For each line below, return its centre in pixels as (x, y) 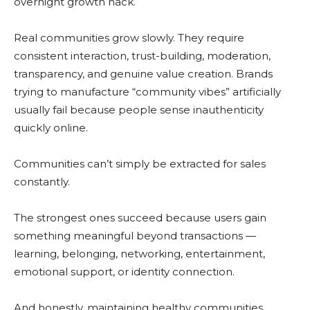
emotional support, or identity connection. (124, 272)
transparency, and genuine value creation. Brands (143, 74)
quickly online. (51, 128)
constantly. (42, 182)
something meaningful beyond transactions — (135, 236)
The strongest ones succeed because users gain (140, 218)
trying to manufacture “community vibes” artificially (147, 92)
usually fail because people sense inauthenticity (139, 110)
